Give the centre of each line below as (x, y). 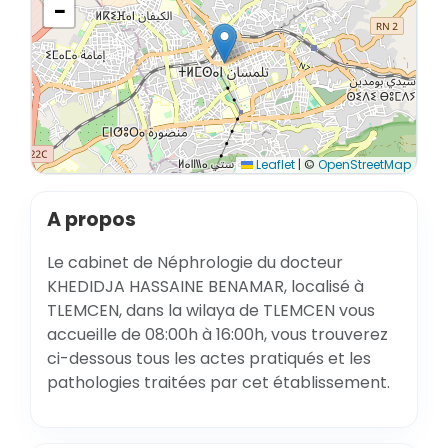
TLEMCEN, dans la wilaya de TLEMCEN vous (211, 310)
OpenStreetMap (364, 164)
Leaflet (274, 164)
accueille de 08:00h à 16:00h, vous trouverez (217, 334)
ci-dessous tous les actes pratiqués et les (209, 358)
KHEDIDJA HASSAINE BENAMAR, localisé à (205, 286)
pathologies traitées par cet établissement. (218, 382)
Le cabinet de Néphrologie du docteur (195, 262)
